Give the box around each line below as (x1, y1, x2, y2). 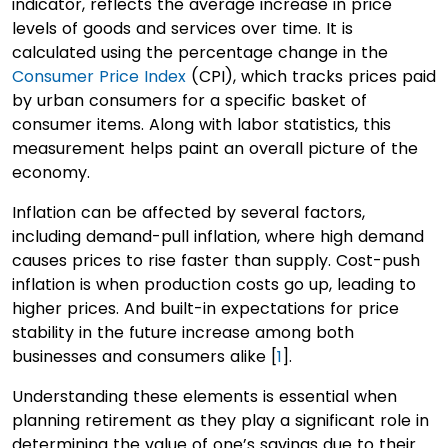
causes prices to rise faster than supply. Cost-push (12, 249, 420, 272)
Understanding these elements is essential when (12, 385, 397, 408)
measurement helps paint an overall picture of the (12, 137, 418, 160)
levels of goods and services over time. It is (12, 17, 353, 40)
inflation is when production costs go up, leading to (12, 273, 416, 296)
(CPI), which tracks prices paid (186, 65, 436, 88)
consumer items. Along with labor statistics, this (12, 113, 391, 136)
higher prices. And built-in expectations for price (12, 297, 399, 320)
